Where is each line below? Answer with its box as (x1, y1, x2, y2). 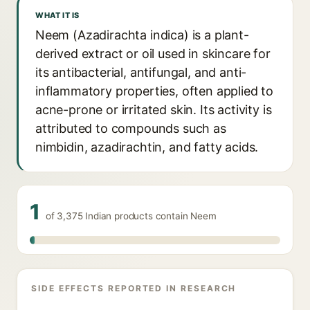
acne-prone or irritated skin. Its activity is (35, 102, 272, 117)
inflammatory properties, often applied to (35, 84, 274, 98)
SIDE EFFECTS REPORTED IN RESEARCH (31, 283, 237, 293)
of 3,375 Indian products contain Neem (45, 210, 217, 221)
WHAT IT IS (35, 10, 80, 20)
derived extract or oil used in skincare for (35, 46, 271, 61)
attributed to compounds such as (35, 121, 226, 136)
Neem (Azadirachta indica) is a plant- (35, 28, 249, 42)
